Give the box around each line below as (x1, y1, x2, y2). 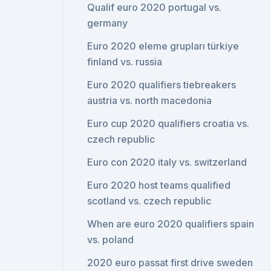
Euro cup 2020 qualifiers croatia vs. (87, 117, 250, 129)
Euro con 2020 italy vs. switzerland (87, 156, 247, 168)
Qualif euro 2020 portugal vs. (87, 1, 222, 13)
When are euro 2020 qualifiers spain (87, 218, 255, 230)
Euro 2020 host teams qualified (87, 179, 231, 191)
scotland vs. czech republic (87, 195, 212, 207)
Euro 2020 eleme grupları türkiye (87, 40, 240, 52)
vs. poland (87, 233, 134, 246)
